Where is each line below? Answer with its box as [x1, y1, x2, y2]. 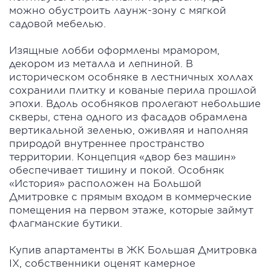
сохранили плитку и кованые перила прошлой [9, 83, 256, 96]
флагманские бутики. [9, 217, 122, 229]
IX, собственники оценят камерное [9, 256, 195, 269]
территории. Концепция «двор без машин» [9, 150, 236, 163]
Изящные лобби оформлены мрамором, [9, 44, 220, 56]
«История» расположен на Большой [9, 177, 201, 189]
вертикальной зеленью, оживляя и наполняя [9, 123, 248, 136]
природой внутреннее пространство [9, 137, 204, 149]
